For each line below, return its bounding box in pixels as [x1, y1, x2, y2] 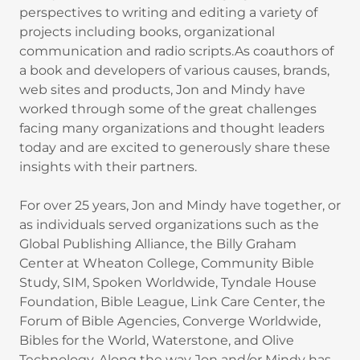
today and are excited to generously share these [19, 140, 330, 155]
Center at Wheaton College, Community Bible [19, 256, 314, 271]
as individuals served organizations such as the [19, 217, 319, 232]
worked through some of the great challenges [19, 101, 317, 117]
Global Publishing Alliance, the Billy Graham [19, 236, 297, 252]
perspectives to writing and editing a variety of [19, 5, 317, 20]
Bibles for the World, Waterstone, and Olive [19, 333, 294, 348]
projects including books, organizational [19, 24, 275, 39]
